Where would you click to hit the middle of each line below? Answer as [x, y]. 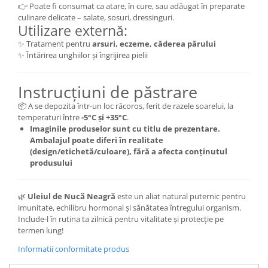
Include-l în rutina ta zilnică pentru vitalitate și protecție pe [121, 219]
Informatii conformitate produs [74, 249]
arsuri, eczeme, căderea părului [154, 44]
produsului [51, 163]
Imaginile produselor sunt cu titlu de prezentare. [125, 129]
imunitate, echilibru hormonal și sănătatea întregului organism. [130, 208]
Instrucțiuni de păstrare [108, 92]
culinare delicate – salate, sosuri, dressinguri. [96, 18]
